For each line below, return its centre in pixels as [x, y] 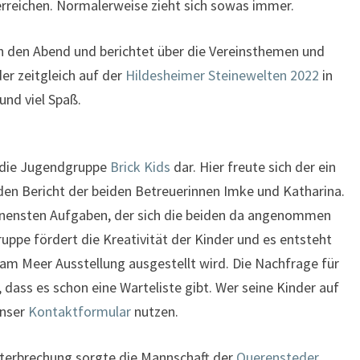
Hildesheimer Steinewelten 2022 [222, 76]
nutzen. [155, 312]
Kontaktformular [80, 312]
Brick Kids [140, 167]
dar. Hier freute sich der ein [253, 167]
